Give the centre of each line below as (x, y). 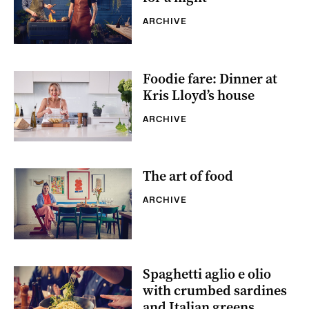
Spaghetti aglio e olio (207, 274)
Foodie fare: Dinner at (210, 79)
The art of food (188, 177)
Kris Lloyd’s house (199, 95)
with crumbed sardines (215, 290)
